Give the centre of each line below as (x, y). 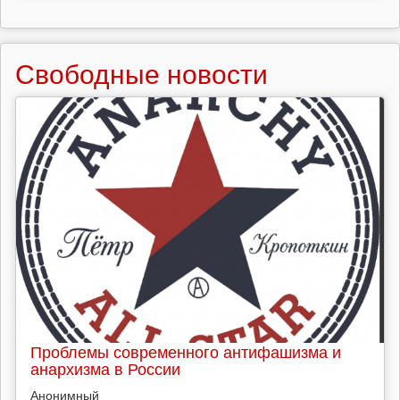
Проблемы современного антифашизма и (186, 351)
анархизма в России (105, 368)
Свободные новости (142, 73)
